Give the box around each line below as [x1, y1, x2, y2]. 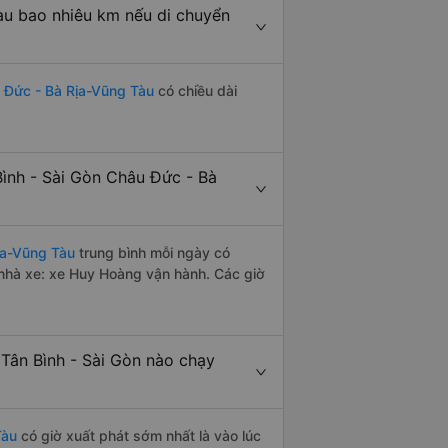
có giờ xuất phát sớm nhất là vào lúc [17, 427, 261, 445]
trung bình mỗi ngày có [75, 244, 230, 262]
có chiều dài [154, 82, 237, 100]
